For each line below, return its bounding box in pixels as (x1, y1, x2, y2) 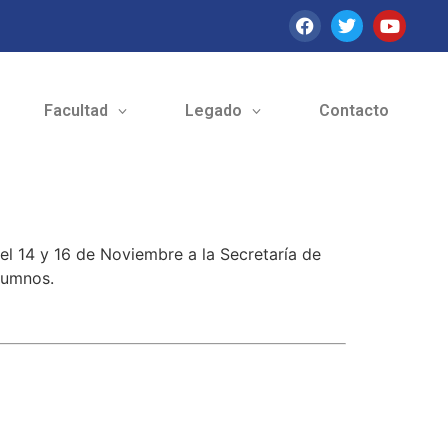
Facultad (43, 101, 108, 121)
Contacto (318, 101, 389, 121)
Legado (184, 101, 242, 121)
